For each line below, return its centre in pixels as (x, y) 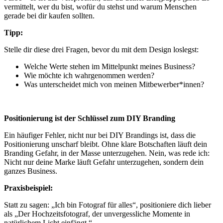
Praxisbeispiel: (28, 188)
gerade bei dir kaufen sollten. (49, 15)
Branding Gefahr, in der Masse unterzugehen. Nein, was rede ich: (107, 153)
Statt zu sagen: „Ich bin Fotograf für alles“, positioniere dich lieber (108, 205)
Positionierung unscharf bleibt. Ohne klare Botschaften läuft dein (106, 144)
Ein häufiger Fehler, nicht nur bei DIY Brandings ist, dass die (100, 135)
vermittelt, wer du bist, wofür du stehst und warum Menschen (100, 6)
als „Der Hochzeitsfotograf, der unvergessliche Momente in (97, 214)
